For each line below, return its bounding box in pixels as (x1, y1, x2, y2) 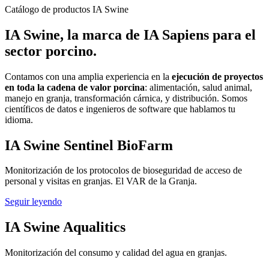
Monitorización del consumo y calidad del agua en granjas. (5, 247, 227, 258)
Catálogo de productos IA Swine (5, 4, 128, 14)
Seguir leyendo (5, 196, 62, 207)
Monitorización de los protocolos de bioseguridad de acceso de (5, 165, 242, 176)
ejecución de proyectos (172, 71, 263, 82)
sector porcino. (5, 43, 97, 59)
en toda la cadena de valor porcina (5, 82, 145, 92)
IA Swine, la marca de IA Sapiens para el (5, 26, 256, 43)
